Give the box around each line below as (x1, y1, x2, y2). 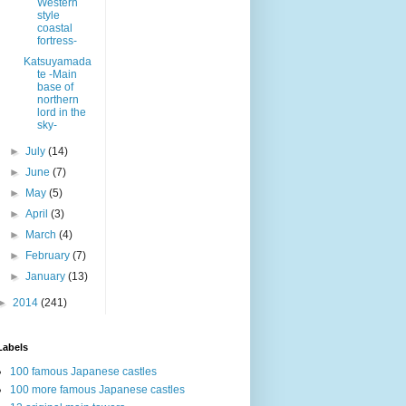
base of (36, 80, 73, 93)
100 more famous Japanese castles (10, 382, 185, 396)
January (25, 269, 69, 283)
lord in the (36, 105, 86, 119)
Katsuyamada (23, 54, 92, 68)
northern (36, 92, 79, 106)
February (25, 248, 73, 262)
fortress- (36, 34, 77, 47)
